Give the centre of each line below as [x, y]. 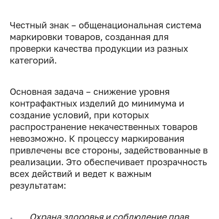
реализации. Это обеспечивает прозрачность [108, 162]
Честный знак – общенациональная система [106, 25]
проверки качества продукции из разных [99, 49]
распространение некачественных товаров [104, 127]
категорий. [33, 60]
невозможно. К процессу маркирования [97, 139]
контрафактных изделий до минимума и [97, 103]
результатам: [38, 186]
